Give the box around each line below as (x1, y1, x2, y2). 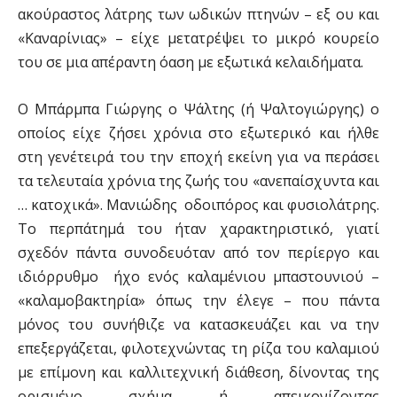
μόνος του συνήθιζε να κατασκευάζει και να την (18, 315, 379, 334)
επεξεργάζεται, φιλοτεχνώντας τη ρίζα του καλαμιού (18, 339, 379, 358)
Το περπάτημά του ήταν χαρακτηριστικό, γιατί (18, 219, 379, 238)
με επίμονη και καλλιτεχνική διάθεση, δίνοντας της (18, 362, 379, 382)
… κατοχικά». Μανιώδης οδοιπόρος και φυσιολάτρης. (18, 195, 379, 214)
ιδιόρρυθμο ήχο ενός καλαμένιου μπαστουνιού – (18, 267, 379, 286)
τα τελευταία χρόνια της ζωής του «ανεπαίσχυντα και (18, 171, 379, 191)
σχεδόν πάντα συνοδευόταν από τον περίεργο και (18, 243, 379, 262)
